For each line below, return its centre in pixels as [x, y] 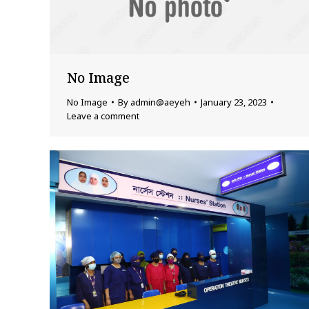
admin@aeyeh [160, 102]
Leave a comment [103, 116]
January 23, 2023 [234, 102]
